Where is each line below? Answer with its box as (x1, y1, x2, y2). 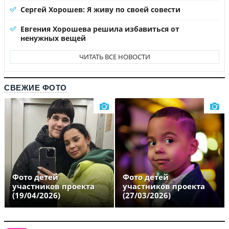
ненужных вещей (20, 33, 86, 43)
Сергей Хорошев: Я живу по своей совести (20, 5, 180, 14)
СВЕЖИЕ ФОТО (4, 83, 67, 92)
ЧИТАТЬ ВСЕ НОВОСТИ (79, 52, 150, 61)
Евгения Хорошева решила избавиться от (20, 24, 179, 34)
